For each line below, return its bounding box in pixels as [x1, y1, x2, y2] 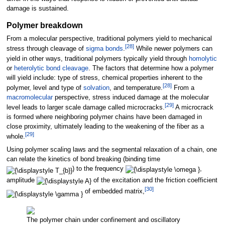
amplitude [6, 177, 37, 184]
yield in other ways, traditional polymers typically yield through [6, 55, 189, 62]
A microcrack [173, 103, 213, 111]
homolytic [188, 55, 217, 62]
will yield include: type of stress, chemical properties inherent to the [6, 74, 202, 81]
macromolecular [6, 93, 53, 101]
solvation [83, 84, 109, 91]
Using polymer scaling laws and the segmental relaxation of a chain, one [6, 146, 217, 153]
